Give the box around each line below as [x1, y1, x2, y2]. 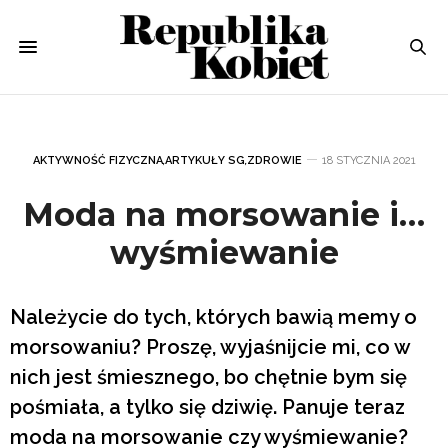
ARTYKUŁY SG [164, 153, 245, 167]
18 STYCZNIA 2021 [321, 153, 416, 167]
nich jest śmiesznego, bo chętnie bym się [10, 364, 407, 389]
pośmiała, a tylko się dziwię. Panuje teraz [10, 394, 405, 419]
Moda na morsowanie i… [23, 194, 425, 234]
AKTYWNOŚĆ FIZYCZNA [32, 153, 163, 167]
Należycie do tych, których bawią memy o [10, 304, 417, 329]
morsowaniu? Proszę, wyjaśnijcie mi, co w [10, 334, 410, 359]
